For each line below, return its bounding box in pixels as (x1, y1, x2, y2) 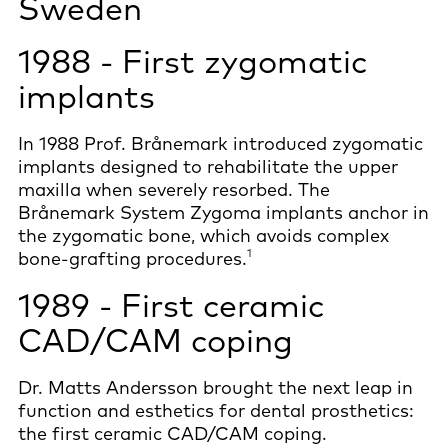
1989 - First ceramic (18, 284, 324, 325)
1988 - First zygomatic (18, 40, 367, 81)
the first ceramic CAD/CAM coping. (18, 421, 332, 445)
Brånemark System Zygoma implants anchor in (18, 200, 429, 224)
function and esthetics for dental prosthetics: (18, 398, 414, 422)
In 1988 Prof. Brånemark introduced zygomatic (18, 131, 423, 155)
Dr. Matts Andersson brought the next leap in (18, 375, 413, 399)
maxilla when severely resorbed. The (18, 177, 330, 201)
